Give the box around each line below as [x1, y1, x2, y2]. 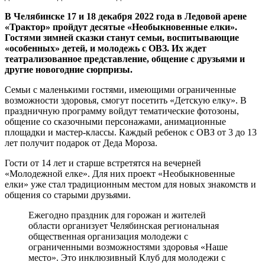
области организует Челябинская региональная [28, 220, 219, 231]
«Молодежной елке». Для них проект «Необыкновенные [5, 168, 235, 179]
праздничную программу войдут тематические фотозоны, [5, 105, 239, 116]
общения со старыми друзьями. [5, 189, 131, 200]
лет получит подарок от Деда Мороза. [5, 137, 157, 148]
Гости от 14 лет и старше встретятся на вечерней [5, 157, 201, 168]
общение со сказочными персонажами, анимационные [5, 116, 226, 127]
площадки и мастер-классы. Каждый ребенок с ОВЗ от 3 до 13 [5, 127, 257, 137]
